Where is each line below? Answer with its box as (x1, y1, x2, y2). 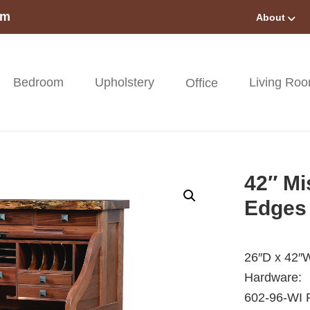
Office (185, 75, 219, 90)
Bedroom (13, 75, 64, 89)
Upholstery (95, 75, 155, 89)
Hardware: (244, 271, 302, 284)
